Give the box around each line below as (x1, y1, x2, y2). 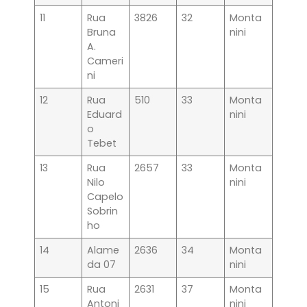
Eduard (87, 108, 123, 122)
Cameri (87, 54, 124, 69)
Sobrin (87, 204, 119, 219)
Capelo (87, 190, 124, 204)
